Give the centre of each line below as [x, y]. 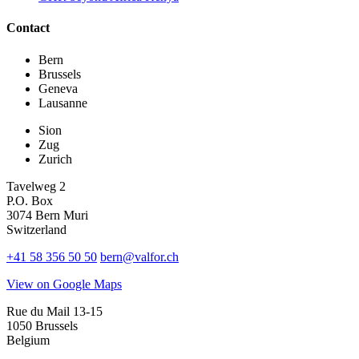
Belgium [28, 340]
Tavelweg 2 [36, 186]
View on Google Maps [64, 284]
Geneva [58, 88]
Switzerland [36, 229]
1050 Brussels [42, 325]
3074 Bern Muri [47, 215]
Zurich [55, 159]
